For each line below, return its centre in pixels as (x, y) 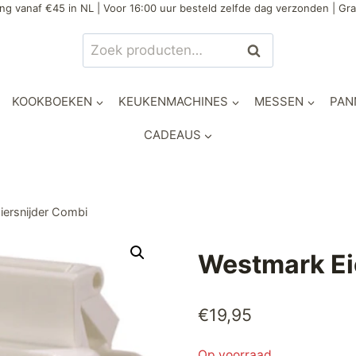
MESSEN (279, 101)
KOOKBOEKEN (52, 101)
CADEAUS (172, 135)
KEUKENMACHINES (173, 101)
